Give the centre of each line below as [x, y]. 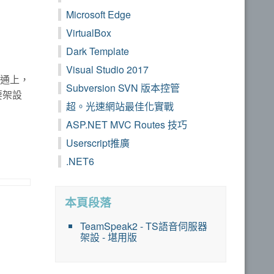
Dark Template [98, 51]
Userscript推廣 [98, 143]
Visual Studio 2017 [107, 70]
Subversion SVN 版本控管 [123, 88]
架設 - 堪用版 [109, 237]
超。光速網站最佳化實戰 [120, 106]
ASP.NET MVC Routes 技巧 [127, 125]
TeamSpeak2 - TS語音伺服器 [144, 226]
